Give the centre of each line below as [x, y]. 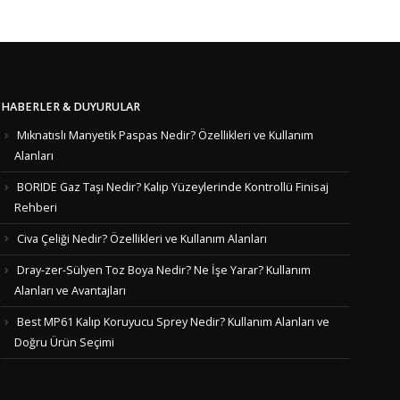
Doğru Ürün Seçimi [64, 342]
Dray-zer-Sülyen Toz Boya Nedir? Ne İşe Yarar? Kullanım [164, 271]
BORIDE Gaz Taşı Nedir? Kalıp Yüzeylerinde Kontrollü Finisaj [173, 187]
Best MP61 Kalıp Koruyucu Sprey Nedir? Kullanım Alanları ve [173, 321]
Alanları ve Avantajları [70, 290]
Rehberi [36, 207]
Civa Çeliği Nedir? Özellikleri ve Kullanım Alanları [142, 238]
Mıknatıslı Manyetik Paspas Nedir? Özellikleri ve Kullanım [165, 136]
